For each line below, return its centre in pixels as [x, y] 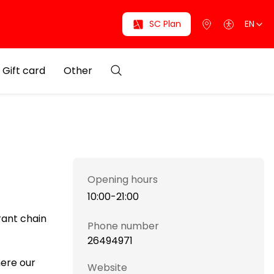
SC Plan [165, 24]
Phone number [123, 226]
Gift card [24, 71]
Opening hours [123, 180]
